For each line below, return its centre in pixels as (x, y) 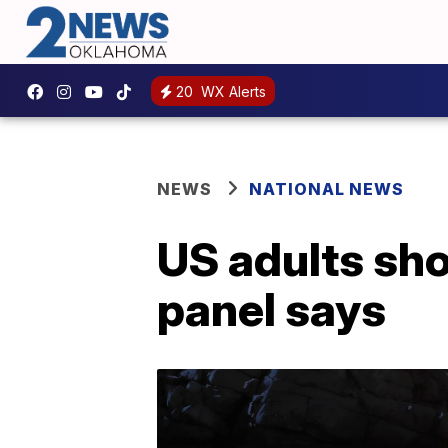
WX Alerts (231, 91)
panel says (271, 309)
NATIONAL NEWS (326, 189)
